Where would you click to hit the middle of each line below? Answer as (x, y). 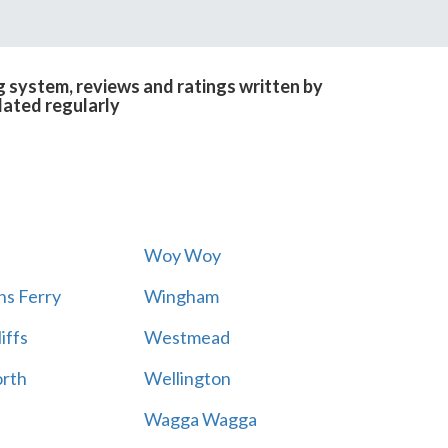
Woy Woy (182, 255)
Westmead (186, 337)
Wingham (181, 296)
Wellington (187, 378)
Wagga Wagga (200, 419)
